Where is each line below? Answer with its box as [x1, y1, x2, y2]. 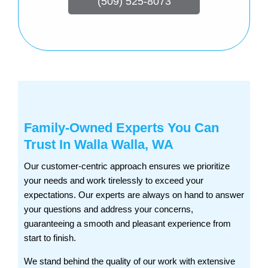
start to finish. [24, 233, 76, 243]
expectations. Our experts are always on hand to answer [24, 190, 244, 200]
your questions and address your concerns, [24, 204, 193, 215]
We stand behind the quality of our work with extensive [24, 256, 235, 267]
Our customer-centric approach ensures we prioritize [24, 161, 230, 172]
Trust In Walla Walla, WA [24, 137, 173, 153]
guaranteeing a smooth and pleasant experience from [24, 218, 231, 229]
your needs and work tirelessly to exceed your [24, 175, 203, 186]
